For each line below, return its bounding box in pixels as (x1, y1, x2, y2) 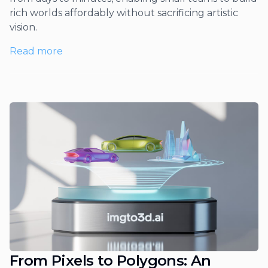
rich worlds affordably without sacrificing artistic (10, 7, 238, 19)
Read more (10, 45, 63, 57)
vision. (10, 21, 37, 33)
